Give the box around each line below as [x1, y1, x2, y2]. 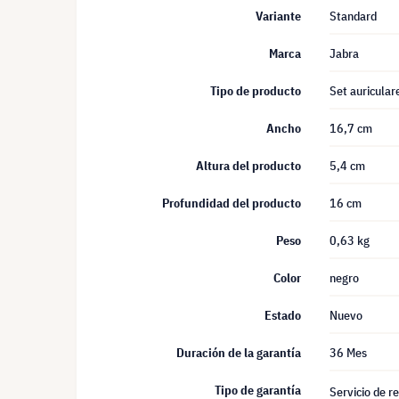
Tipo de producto [210, 83, 301, 99]
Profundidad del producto [162, 195, 301, 211]
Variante [256, 8, 301, 24]
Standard [330, 8, 377, 24]
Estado [265, 307, 301, 323]
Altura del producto [196, 158, 301, 174]
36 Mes [330, 345, 367, 361]
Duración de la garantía [176, 345, 301, 361]
